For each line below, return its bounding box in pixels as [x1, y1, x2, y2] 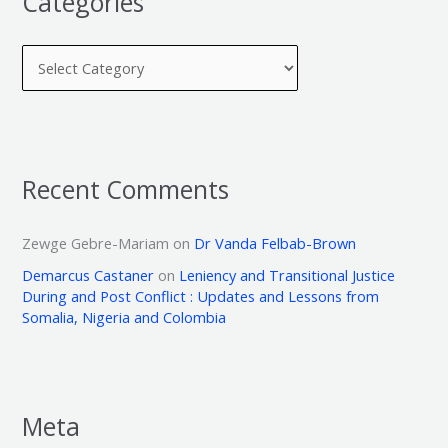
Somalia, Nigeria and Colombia [22, 307, 227, 328]
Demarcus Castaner [22, 265, 155, 286]
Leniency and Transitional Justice [179, 265, 396, 286]
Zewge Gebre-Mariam [22, 233, 170, 254]
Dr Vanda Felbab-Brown [194, 233, 357, 254]
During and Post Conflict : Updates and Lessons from [22, 286, 380, 307]
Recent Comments [22, 172, 230, 207]
